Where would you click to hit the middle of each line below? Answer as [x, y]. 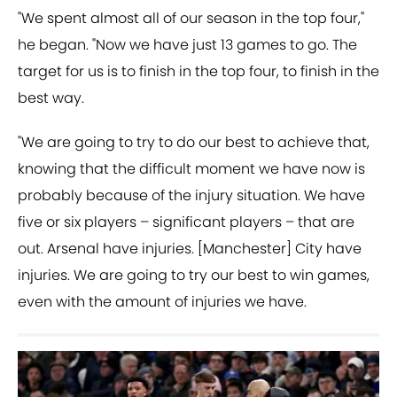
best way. [51, 98]
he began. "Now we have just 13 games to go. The [187, 45]
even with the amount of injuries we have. [162, 302]
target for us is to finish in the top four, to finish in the [198, 72]
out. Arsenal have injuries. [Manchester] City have [190, 249]
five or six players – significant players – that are [186, 222]
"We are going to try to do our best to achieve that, [194, 143]
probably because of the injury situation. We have [191, 196]
